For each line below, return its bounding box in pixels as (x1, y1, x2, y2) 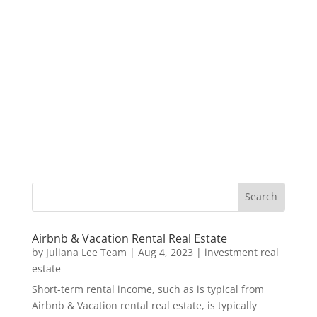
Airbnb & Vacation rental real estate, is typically (31, 298, 257, 312)
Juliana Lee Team (45, 245, 127, 259)
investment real (204, 245, 279, 259)
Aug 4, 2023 (137, 245, 193, 259)
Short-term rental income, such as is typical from (31, 282, 264, 296)
